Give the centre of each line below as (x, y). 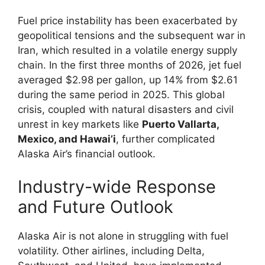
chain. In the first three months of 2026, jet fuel (130, 65)
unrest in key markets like (80, 124)
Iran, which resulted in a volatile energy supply (127, 50)
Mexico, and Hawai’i (67, 139)
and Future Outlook (96, 206)
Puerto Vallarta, (180, 124)
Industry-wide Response (117, 186)
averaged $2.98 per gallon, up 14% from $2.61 (128, 80)
